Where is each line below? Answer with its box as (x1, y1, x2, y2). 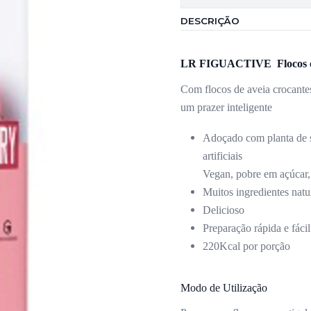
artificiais (203, 150, 245, 162)
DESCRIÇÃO (180, 15, 239, 26)
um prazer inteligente (180, 101, 272, 113)
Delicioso (203, 204, 244, 216)
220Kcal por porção (203, 240, 290, 252)
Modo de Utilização (180, 282, 267, 294)
